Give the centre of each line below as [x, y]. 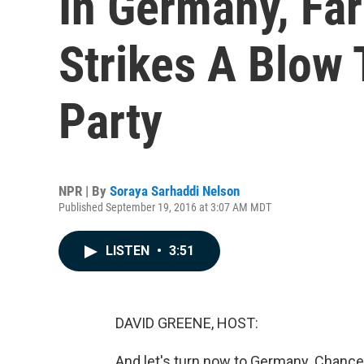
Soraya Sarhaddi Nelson [175, 191]
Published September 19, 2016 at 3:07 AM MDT [165, 207]
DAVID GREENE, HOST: [187, 323]
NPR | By [84, 191]
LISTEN [129, 251]
